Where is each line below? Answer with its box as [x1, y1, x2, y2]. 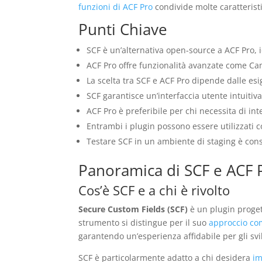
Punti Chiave [78, 18, 168, 40]
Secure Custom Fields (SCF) [78, 203, 188, 215]
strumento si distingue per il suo [78, 216, 209, 228]
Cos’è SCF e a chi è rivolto [78, 181, 230, 199]
